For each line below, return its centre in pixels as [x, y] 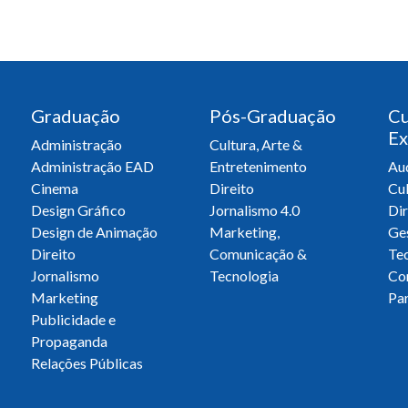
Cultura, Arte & [256, 144]
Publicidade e [73, 319]
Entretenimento [258, 166]
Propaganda [69, 341]
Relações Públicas [87, 362]
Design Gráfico [78, 209]
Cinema [55, 188]
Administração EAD [92, 166]
